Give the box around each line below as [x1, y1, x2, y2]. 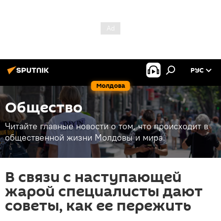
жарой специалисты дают [5, 181, 203, 202]
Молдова [96, 81, 125, 90]
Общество [5, 97, 82, 118]
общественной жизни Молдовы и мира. [5, 132, 165, 143]
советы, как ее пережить [5, 195, 191, 217]
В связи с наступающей [5, 167, 182, 188]
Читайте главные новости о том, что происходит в [5, 120, 208, 132]
